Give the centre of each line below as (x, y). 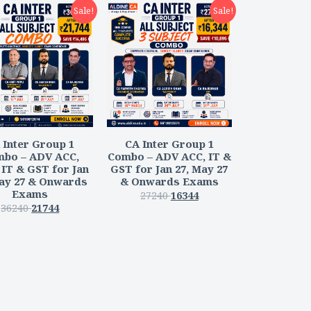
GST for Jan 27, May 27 (169, 168)
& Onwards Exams (169, 181)
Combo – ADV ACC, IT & (169, 156)
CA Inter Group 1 (169, 143)
